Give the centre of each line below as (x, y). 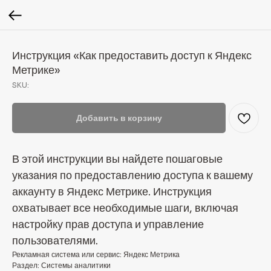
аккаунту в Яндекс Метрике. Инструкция (112, 192)
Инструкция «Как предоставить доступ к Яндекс (132, 56)
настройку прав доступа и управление (108, 224)
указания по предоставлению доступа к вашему (132, 175)
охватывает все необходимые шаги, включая (125, 208)
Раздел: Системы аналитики (61, 265)
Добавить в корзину (119, 118)
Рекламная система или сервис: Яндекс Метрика (96, 254)
